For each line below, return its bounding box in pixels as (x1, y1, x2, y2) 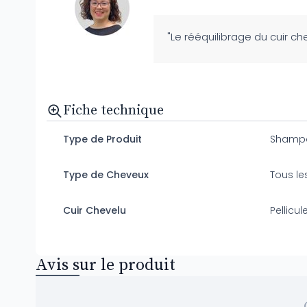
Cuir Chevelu (63, 203, 126, 217)
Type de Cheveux (63, 167, 149, 182)
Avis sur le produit (36, 254, 175, 275)
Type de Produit (63, 132, 142, 146)
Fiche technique (63, 101, 164, 119)
